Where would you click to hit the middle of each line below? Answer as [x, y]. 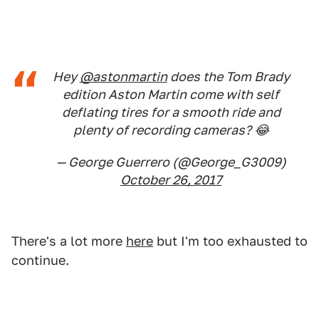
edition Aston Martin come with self [171, 95]
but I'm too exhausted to [230, 241]
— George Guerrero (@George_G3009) [171, 162]
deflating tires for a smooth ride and [171, 113]
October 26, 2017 [171, 180]
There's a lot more [69, 241]
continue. [40, 261]
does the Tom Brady [228, 77]
